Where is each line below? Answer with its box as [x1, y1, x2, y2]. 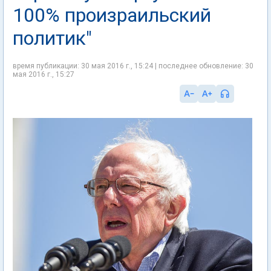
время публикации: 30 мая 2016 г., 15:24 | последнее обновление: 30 [13, 62, 253, 70]
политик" [13, 27, 92, 50]
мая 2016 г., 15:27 [13, 70, 74, 79]
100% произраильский [13, 4, 211, 27]
